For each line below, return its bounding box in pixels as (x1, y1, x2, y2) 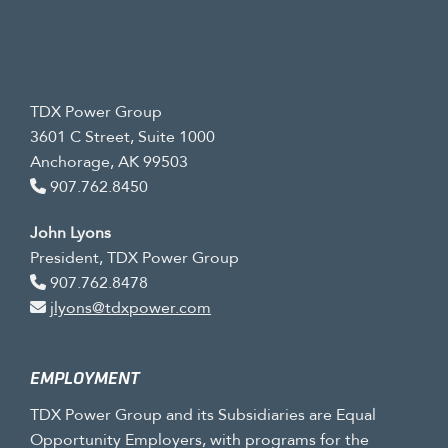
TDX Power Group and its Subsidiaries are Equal (30, 403, 376, 425)
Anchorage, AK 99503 (30, 150, 188, 172)
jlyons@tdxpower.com (50, 296, 211, 318)
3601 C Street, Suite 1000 (30, 125, 215, 147)
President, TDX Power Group (30, 246, 239, 268)
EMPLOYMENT (30, 367, 140, 389)
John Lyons (30, 221, 111, 243)
